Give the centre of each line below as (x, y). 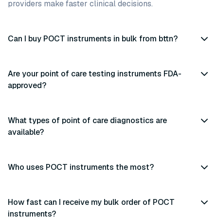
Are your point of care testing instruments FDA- (95, 74)
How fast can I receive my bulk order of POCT (91, 202)
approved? (27, 85)
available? (26, 132)
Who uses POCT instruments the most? (81, 167)
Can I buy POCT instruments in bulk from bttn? (93, 39)
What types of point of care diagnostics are (87, 120)
